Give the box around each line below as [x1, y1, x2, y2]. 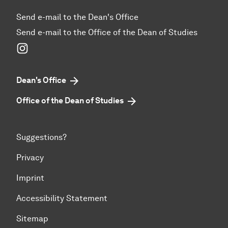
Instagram [28, 42, 67, 52]
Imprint [16, 173, 44, 183]
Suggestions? [16, 132, 67, 142]
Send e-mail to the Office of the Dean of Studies [16, 27, 197, 38]
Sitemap [16, 214, 48, 224]
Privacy [16, 153, 44, 163]
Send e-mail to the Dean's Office [16, 12, 138, 22]
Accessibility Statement [16, 193, 107, 204]
